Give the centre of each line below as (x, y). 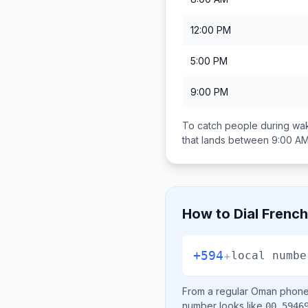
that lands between (227, 140)
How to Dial (222, 214)
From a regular (217, 291)
